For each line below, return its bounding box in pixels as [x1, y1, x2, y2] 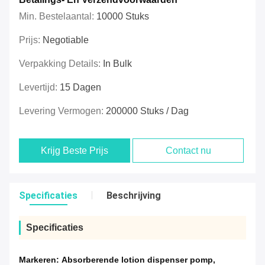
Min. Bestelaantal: [19, 11, 96, 22]
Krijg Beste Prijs [41, 146, 109, 156]
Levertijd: [19, 82, 60, 93]
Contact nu [165, 146, 211, 156]
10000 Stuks [96, 11, 149, 22]
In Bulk [103, 59, 132, 69]
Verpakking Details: [19, 59, 103, 69]
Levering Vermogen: [19, 106, 106, 117]
